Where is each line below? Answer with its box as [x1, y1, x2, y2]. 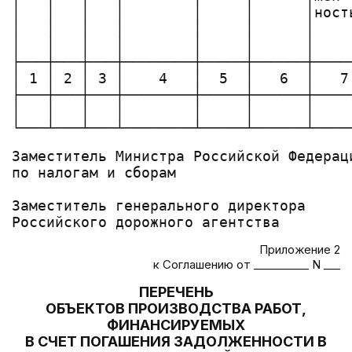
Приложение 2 [259, 242, 340, 257]
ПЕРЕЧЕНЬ [138, 284, 214, 300]
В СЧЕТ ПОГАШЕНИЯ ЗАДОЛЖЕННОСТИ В [25, 333, 327, 350]
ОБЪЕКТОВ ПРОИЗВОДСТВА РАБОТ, [46, 300, 306, 317]
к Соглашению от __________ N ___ [153, 257, 340, 272]
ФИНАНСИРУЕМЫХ [107, 317, 245, 333]
